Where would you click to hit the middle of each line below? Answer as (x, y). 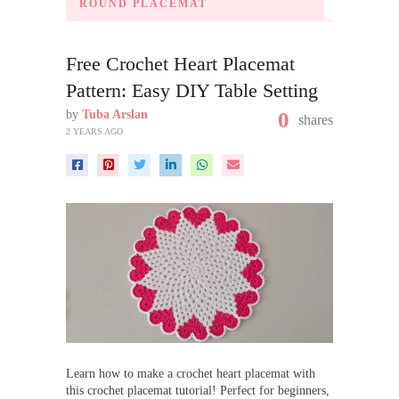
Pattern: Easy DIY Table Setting (192, 90)
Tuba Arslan (115, 114)
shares (316, 120)
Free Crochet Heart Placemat (180, 64)
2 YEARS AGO (94, 131)
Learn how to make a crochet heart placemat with (191, 374)
